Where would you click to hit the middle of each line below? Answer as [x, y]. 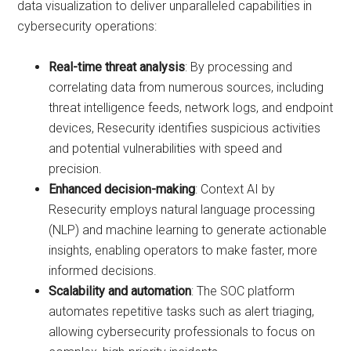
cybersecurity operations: [87, 26]
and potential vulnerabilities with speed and [166, 148]
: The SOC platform [243, 291]
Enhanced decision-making [122, 189]
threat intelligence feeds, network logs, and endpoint [191, 108]
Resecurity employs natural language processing [182, 210]
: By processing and [239, 67]
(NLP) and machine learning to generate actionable [188, 230]
